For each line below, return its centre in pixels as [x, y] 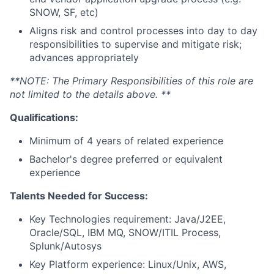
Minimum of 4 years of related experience [126, 141]
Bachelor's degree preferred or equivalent [126, 159]
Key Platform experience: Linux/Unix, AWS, [128, 265]
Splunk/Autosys [65, 246]
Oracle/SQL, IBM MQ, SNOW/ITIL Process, [125, 233]
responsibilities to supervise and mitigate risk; [135, 44]
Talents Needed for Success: [79, 196]
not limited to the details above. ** [90, 94]
